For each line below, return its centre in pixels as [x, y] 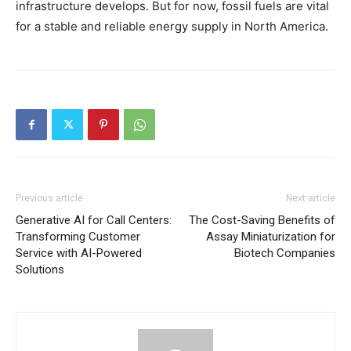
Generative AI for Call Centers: [94, 220]
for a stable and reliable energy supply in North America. [172, 26]
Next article [311, 198]
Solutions [40, 269]
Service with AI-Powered [79, 253]
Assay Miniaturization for [271, 236]
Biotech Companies [285, 253]
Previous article [49, 198]
